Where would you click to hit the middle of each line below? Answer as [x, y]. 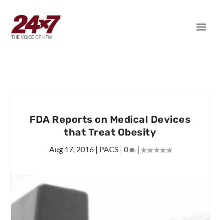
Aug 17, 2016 [71, 149]
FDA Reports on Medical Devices [110, 119]
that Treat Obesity [110, 132]
